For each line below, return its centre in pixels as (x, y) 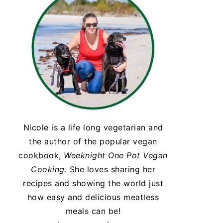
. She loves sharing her (110, 169)
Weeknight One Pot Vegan (116, 155)
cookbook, (41, 155)
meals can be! (93, 211)
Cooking (48, 169)
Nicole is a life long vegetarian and (93, 127)
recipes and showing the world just (93, 183)
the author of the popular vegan (93, 141)
